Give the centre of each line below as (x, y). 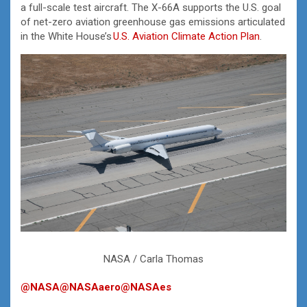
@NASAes (146, 287)
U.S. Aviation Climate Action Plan (186, 36)
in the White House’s (67, 36)
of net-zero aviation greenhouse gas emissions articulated (153, 22)
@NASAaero (90, 287)
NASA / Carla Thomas (153, 259)
